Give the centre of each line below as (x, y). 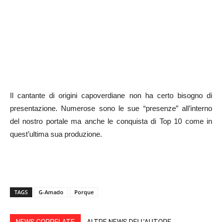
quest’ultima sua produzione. (56, 134)
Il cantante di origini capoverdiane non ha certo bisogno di (111, 96)
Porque (84, 192)
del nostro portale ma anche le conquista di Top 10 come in (111, 121)
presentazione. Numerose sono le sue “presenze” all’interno (111, 109)
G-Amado (51, 192)
